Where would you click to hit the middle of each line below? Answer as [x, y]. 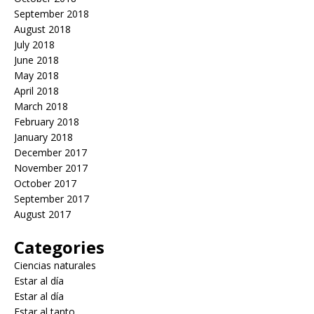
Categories [59, 247]
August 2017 [42, 214]
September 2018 [52, 13]
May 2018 [36, 75]
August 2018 [42, 29]
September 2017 [52, 198]
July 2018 [34, 44]
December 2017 [50, 152]
